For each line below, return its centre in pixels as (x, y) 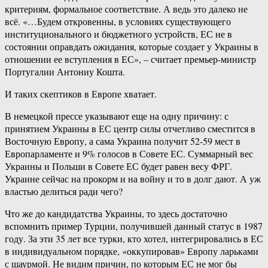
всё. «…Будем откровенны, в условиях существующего (118, 22)
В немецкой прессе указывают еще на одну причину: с (117, 116)
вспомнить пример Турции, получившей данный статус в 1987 (134, 226)
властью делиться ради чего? (64, 191)
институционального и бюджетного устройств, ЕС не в (118, 34)
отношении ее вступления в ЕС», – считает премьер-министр (130, 59)
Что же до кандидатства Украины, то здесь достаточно (116, 214)
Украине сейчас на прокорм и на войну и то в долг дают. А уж (133, 179)
